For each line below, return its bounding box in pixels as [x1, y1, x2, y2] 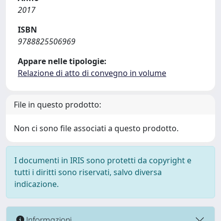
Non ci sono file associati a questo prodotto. [14, 123, 179, 134]
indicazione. [14, 179, 59, 189]
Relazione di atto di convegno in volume [18, 68, 166, 78]
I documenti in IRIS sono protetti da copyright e [14, 155, 191, 166]
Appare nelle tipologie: [18, 56, 107, 67]
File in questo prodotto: [14, 99, 101, 110]
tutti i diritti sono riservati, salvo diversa [14, 167, 162, 178]
